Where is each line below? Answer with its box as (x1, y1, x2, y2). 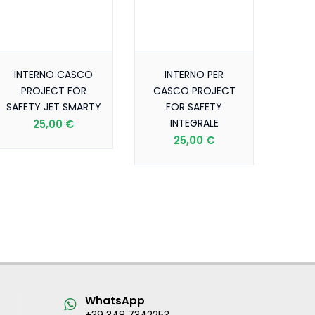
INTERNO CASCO (14, 67, 93, 82)
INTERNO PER (165, 67, 224, 82)
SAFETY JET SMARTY (6, 100, 101, 114)
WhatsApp (85, 293, 145, 308)
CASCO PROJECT (153, 84, 236, 98)
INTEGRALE (169, 116, 219, 130)
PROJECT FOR (20, 84, 86, 98)
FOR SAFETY (166, 100, 222, 114)
